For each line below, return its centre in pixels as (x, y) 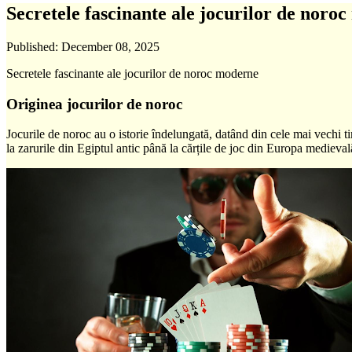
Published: (34, 46)
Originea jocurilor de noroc (94, 104)
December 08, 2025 (110, 46)
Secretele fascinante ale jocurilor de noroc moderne (132, 73)
